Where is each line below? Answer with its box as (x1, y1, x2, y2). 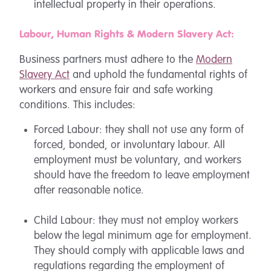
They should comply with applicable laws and (34, 246, 244, 256)
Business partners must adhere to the (19, 54, 196, 65)
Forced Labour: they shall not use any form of (34, 125, 244, 135)
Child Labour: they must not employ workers (34, 215, 238, 226)
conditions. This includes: (19, 100, 135, 111)
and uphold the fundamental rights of (70, 70, 247, 80)
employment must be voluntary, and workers (34, 155, 241, 166)
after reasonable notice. (34, 185, 144, 196)
